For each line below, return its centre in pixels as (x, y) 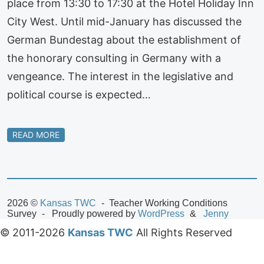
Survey (23, 214)
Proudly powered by (93, 214)
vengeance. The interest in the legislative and (120, 76)
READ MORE (36, 135)
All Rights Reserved (183, 232)
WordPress (161, 214)
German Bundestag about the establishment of (124, 39)
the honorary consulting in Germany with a (114, 58)
